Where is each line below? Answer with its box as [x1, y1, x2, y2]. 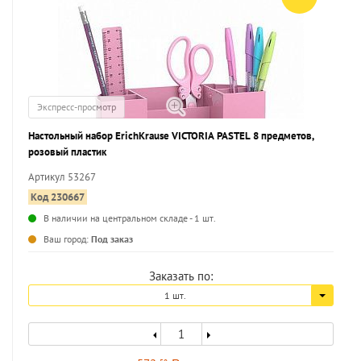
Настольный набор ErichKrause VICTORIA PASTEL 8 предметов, [28, 129, 314, 143]
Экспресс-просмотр [37, 101, 116, 113]
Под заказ [91, 233, 133, 245]
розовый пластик [28, 145, 106, 159]
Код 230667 [31, 190, 85, 204]
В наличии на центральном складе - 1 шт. [44, 212, 216, 224]
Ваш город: [44, 233, 91, 245]
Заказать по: [149, 268, 213, 284]
